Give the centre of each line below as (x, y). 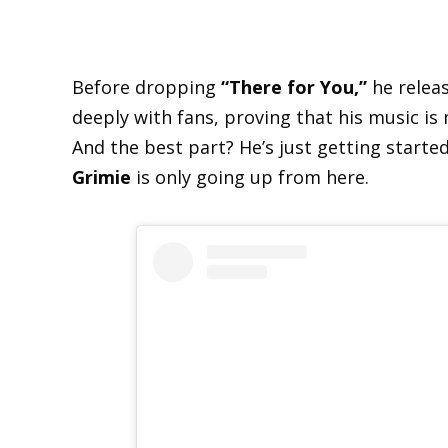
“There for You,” (294, 86)
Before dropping (146, 86)
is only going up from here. (250, 176)
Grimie (101, 176)
